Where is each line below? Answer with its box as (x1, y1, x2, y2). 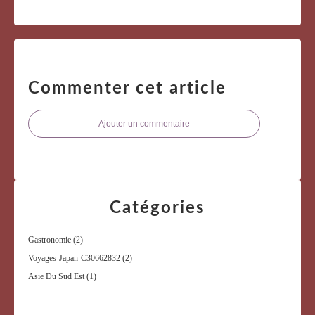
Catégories (110, 199, 205, 217)
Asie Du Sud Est (28, 271, 84, 281)
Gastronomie (28, 234, 71, 245)
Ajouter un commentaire (98, 118, 190, 129)
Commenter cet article (28, 79, 226, 97)
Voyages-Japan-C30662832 (28, 252, 120, 263)
